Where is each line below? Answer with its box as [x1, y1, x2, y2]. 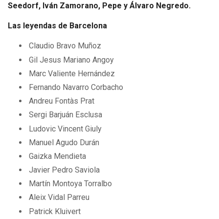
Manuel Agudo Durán [29, 137, 100, 147]
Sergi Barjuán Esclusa [29, 110, 103, 120]
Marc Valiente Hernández [29, 68, 115, 78]
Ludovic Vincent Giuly [29, 124, 102, 133]
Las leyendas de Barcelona [8, 21, 107, 31]
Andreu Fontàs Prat [29, 96, 95, 106]
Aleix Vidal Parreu [29, 193, 90, 202]
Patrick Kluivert [29, 206, 81, 216]
